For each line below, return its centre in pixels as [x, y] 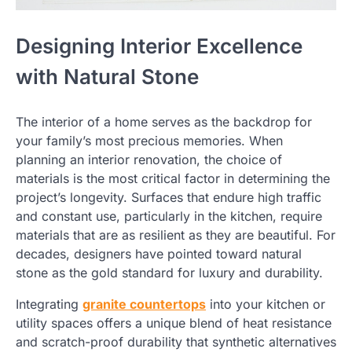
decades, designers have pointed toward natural [159, 254]
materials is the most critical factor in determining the [173, 179]
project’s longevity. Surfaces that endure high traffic [169, 198]
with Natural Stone [107, 77]
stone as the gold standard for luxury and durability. [169, 273]
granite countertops [144, 304]
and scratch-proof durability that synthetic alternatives [176, 342]
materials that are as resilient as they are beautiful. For [176, 235]
